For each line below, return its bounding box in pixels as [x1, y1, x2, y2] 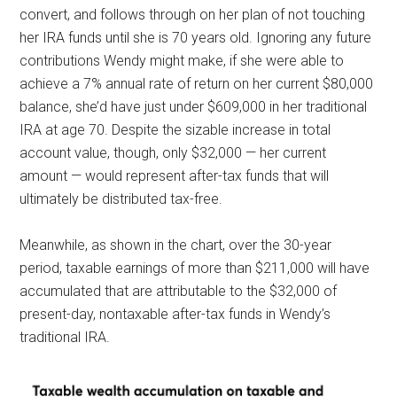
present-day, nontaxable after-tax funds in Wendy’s [19, 306, 331, 323]
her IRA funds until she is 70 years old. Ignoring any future [19, 29, 372, 47]
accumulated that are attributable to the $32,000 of [19, 283, 338, 300]
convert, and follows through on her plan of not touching [19, 6, 366, 24]
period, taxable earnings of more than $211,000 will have [19, 260, 370, 277]
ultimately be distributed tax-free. [19, 191, 223, 208]
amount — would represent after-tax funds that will [19, 167, 330, 185]
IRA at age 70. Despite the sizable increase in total [19, 121, 331, 139]
